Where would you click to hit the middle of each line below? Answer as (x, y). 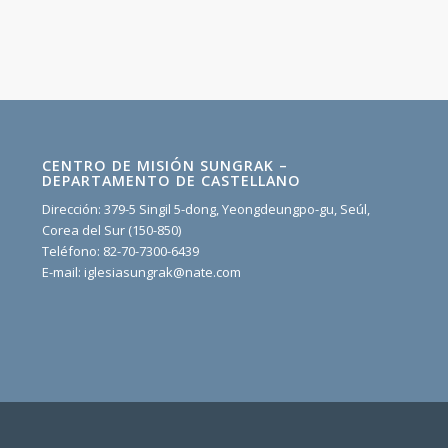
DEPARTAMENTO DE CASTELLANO (171, 181)
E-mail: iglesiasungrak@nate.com (141, 272)
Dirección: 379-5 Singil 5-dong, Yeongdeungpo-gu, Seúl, (205, 209)
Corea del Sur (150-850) (111, 230)
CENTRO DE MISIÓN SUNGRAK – (164, 166)
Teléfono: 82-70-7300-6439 (120, 251)
